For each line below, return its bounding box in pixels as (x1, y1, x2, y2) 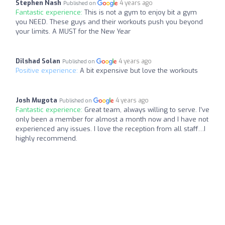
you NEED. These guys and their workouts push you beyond (16, 18, 203, 26)
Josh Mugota (16, 96, 57, 104)
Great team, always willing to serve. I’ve (84, 105, 209, 114)
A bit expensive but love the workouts (80, 66, 198, 75)
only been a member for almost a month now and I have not (16, 115, 208, 124)
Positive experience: (16, 66, 80, 75)
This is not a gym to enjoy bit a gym (84, 8, 197, 17)
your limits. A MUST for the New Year (16, 27, 131, 36)
